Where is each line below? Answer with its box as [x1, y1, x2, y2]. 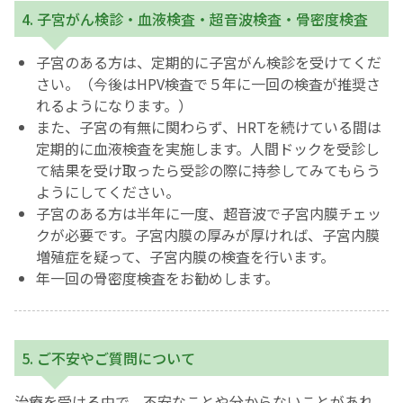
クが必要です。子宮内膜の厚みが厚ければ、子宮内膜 [36, 224, 380, 246]
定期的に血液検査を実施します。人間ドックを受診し [36, 138, 380, 160]
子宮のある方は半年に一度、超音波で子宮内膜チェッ [36, 202, 381, 225]
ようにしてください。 [36, 181, 180, 203]
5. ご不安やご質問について [22, 347, 195, 370]
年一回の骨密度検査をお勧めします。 [36, 267, 279, 290]
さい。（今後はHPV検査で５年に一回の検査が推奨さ [36, 73, 381, 95]
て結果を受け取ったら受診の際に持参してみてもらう [36, 159, 381, 182]
